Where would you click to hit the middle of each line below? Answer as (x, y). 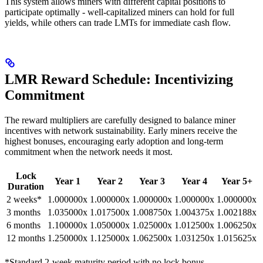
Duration (26, 187)
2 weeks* (24, 200)
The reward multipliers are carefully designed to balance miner (120, 120)
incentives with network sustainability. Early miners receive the (121, 131)
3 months (23, 213)
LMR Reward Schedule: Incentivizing (119, 80)
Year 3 (152, 181)
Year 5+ (237, 181)
